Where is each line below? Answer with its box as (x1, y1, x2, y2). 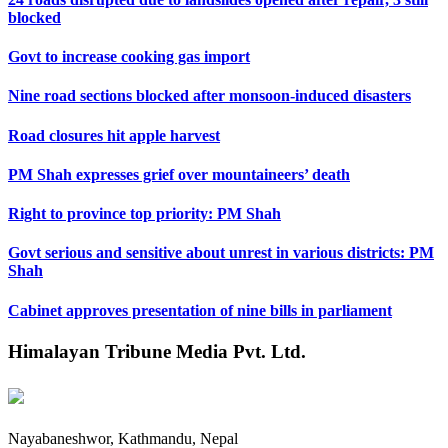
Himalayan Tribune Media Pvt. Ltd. (8, 340, 306, 362)
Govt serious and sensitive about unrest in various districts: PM (8, 244, 434, 262)
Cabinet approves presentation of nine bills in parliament (8, 301, 392, 319)
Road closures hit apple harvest (8, 126, 220, 144)
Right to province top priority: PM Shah (8, 205, 281, 223)
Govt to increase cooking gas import (8, 48, 250, 66)
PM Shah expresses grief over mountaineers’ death (8, 165, 350, 183)
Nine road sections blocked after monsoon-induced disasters (8, 87, 411, 105)
